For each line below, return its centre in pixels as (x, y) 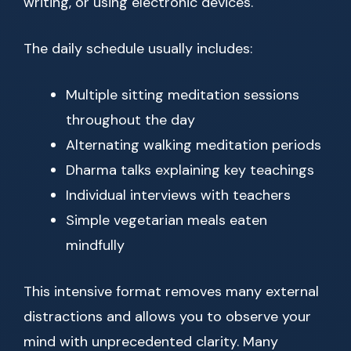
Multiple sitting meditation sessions (183, 95)
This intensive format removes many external (171, 292)
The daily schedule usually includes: (138, 49)
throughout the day (130, 120)
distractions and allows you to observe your (167, 317)
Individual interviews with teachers (178, 195)
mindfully (95, 246)
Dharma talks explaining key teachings (190, 170)
